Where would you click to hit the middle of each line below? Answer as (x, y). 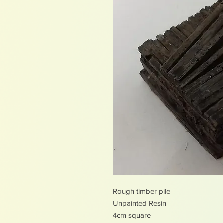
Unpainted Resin (140, 203)
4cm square (132, 215)
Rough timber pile (142, 191)
